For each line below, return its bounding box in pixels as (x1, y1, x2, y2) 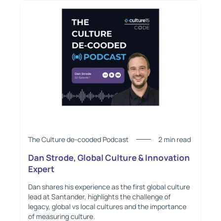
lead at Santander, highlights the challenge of (28, 192, 171, 202)
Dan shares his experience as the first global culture (28, 182, 190, 192)
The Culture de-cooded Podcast (28, 134, 129, 144)
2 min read (158, 134, 191, 144)
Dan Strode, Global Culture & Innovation (28, 151, 190, 163)
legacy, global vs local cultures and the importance (28, 202, 186, 212)
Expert (28, 163, 54, 175)
